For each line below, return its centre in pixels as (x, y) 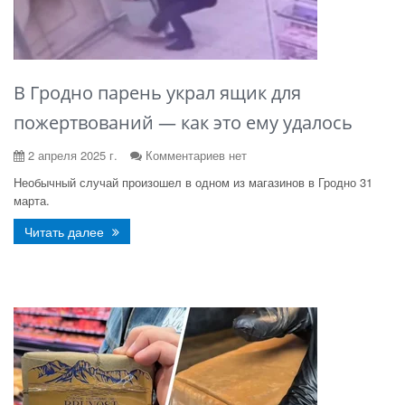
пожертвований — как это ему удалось (183, 122)
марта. (32, 200)
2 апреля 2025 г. (71, 155)
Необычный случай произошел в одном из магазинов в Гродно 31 (193, 182)
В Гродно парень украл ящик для (157, 93)
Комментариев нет (196, 155)
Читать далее (66, 231)
